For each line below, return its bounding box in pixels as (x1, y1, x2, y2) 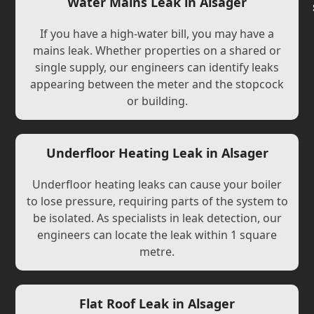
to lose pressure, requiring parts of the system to (26, 193, 288, 209)
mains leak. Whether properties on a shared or (33, 43, 281, 58)
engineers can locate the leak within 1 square (37, 227, 277, 243)
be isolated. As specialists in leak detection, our (32, 210, 282, 226)
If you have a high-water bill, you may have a (40, 26, 274, 41)
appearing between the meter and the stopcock (30, 76, 284, 92)
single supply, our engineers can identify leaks (35, 60, 279, 75)
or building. (126, 93, 188, 109)
